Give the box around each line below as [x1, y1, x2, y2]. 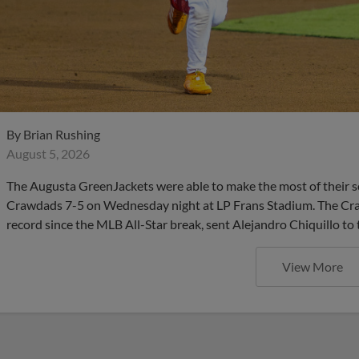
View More [282, 258, 343, 274]
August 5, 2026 [6, 145, 90, 161]
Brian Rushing [23, 126, 100, 142]
